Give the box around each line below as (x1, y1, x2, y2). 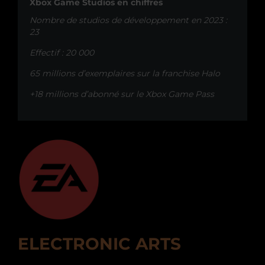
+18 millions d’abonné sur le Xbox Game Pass (30, 88, 214, 99)
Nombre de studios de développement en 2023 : (30, 14, 227, 25)
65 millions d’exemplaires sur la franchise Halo (30, 67, 220, 79)
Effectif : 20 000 (30, 47, 94, 58)
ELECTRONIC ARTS (18, 233, 181, 254)
